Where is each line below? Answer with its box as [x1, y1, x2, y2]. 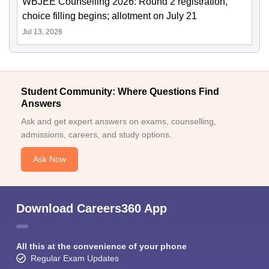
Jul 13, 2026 [22, 28, 62, 37]
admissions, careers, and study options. [21, 130, 172, 140]
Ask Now [33, 154, 66, 165]
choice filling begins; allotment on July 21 [22, 11, 197, 22]
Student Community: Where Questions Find [21, 86, 219, 97]
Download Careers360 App [16, 202, 167, 216]
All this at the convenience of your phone [16, 241, 187, 252]
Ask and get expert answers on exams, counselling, [21, 116, 216, 127]
